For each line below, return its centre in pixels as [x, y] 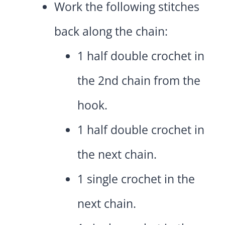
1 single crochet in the [136, 179]
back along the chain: [111, 31]
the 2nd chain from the [139, 81]
